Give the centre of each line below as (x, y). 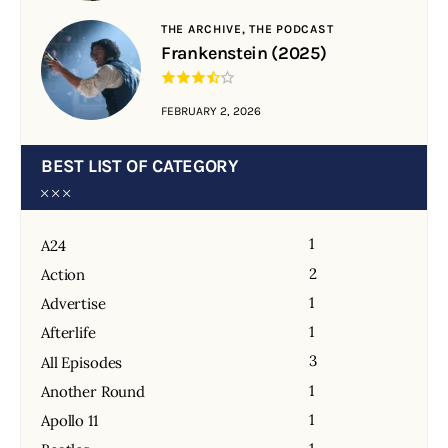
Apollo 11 (69, 421)
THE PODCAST (291, 28)
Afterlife (68, 333)
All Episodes (82, 362)
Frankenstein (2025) (244, 52)
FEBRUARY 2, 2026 (211, 110)
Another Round (93, 391)
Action (63, 274)
